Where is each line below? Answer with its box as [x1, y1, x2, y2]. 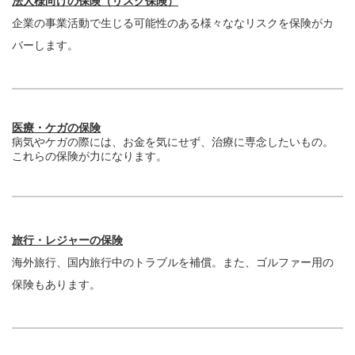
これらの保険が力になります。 [12, 149, 167, 162]
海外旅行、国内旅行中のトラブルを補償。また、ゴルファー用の [12, 255, 334, 269]
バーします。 [12, 38, 78, 52]
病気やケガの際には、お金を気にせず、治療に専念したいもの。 [12, 135, 334, 148]
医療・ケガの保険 [12, 120, 101, 134]
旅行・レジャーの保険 [12, 233, 123, 246]
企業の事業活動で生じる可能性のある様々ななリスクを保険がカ [12, 16, 334, 29]
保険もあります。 [12, 277, 101, 291]
